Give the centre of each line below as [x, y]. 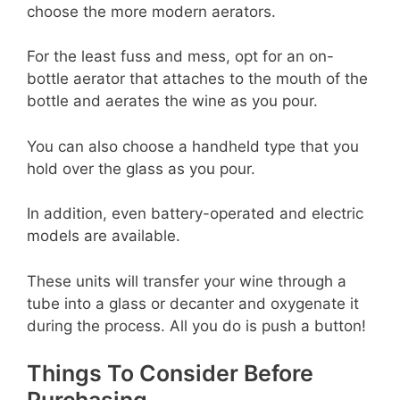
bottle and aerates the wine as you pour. [172, 101]
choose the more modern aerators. [151, 11]
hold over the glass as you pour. [141, 168]
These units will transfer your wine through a [187, 281]
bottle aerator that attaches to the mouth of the [197, 79]
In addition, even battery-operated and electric [195, 214]
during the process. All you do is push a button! [196, 325]
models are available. [104, 236]
